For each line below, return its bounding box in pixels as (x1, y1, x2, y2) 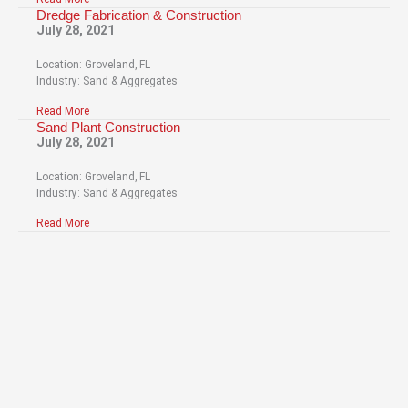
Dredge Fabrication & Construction (36, 6, 241, 23)
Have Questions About (46, 339, 362, 376)
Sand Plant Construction (36, 118, 180, 135)
